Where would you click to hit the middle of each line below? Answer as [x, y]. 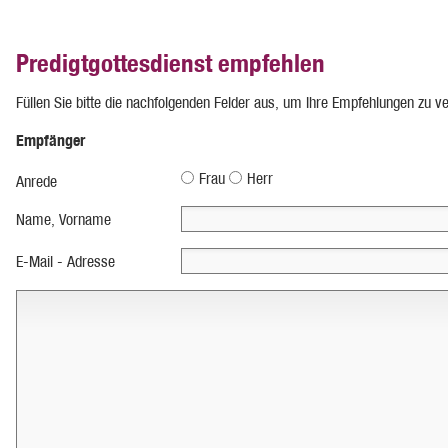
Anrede [36, 181]
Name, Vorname [63, 219]
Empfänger [50, 140]
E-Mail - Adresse [65, 261]
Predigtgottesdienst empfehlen [170, 62]
